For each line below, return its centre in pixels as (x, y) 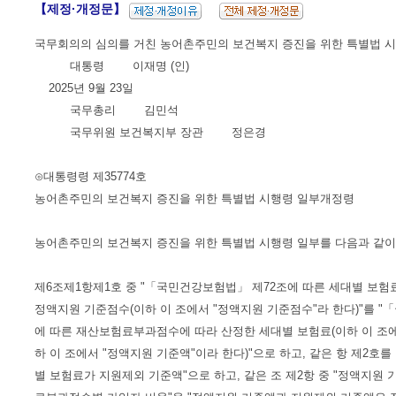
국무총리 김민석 (107, 110)
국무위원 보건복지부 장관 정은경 (150, 132)
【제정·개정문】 (82, 10)
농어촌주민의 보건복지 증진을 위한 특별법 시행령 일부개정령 (194, 198)
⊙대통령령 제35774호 (91, 176)
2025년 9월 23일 (84, 88)
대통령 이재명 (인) (112, 65)
